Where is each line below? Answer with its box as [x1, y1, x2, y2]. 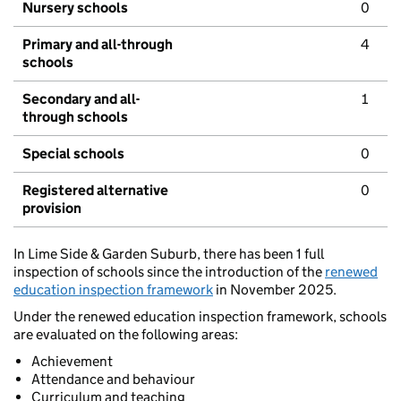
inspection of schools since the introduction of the [13, 263, 325, 281]
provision [22, 200, 81, 218]
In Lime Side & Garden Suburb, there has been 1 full [13, 245, 324, 263]
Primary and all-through [22, 36, 173, 54]
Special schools [22, 145, 124, 163]
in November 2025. [213, 281, 337, 299]
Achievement [31, 353, 113, 371]
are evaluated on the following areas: [13, 326, 238, 344]
